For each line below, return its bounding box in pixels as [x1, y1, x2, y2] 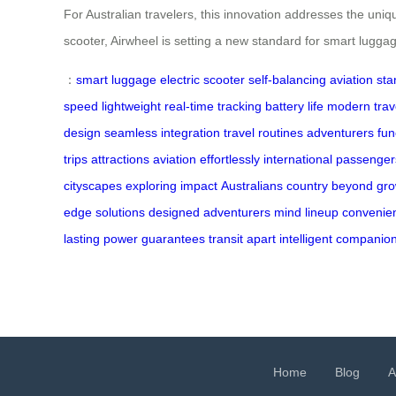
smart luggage [76, 72, 156, 87]
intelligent [279, 231, 332, 246]
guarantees [141, 231, 205, 246]
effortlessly [200, 151, 260, 166]
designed [148, 204, 200, 219]
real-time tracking [164, 98, 262, 113]
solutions [95, 204, 145, 219]
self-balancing [248, 72, 326, 87]
